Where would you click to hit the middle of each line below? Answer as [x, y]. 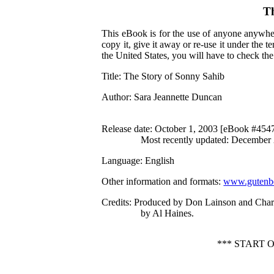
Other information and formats [160, 181]
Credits [116, 202]
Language [121, 161]
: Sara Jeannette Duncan [176, 97]
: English [157, 161]
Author [116, 97]
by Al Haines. [168, 213]
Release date [126, 129]
